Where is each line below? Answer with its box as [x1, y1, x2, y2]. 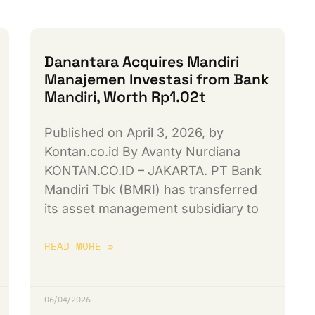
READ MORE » [44, 238, 115, 254]
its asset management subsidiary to [44, 201, 259, 217]
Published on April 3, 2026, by [44, 125, 224, 141]
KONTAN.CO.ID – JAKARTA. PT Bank [44, 163, 262, 179]
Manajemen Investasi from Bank [44, 70, 270, 89]
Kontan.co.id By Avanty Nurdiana [44, 144, 241, 160]
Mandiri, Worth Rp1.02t [44, 87, 207, 107]
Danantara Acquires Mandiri [44, 52, 240, 72]
